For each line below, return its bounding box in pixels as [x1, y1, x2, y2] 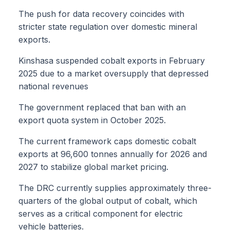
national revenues [18, 81, 88, 92]
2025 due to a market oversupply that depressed [18, 68, 208, 79]
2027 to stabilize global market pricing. [18, 162, 168, 172]
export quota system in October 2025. [18, 115, 166, 126]
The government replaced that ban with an [18, 102, 186, 113]
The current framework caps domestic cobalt [18, 136, 196, 147]
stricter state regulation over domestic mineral [18, 22, 197, 32]
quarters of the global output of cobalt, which [18, 196, 197, 206]
